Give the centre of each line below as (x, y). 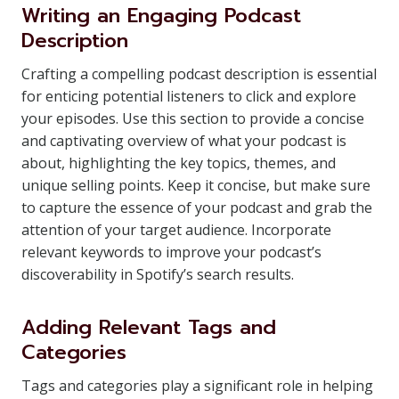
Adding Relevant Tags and (149, 327)
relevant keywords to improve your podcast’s (171, 252)
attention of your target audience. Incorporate (176, 230)
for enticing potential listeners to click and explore (189, 96)
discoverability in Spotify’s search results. (158, 274)
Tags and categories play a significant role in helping (197, 386)
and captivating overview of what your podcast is (184, 141)
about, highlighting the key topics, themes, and (179, 163)
